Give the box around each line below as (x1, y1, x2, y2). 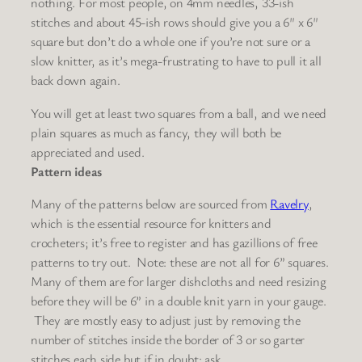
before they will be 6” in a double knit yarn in (31, 291, 267, 309)
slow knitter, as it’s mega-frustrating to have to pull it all (31, 52, 322, 70)
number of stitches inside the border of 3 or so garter (31, 330, 305, 348)
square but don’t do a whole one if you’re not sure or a (31, 32, 310, 51)
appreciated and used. (31, 142, 145, 161)
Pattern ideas (31, 162, 103, 180)
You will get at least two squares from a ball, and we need (31, 103, 327, 122)
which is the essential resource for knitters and (31, 213, 271, 232)
